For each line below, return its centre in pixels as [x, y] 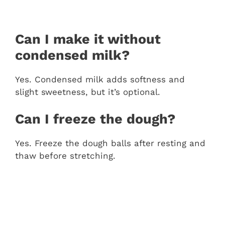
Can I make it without [88, 39]
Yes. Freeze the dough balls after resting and [110, 143]
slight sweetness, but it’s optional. [88, 92]
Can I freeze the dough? [95, 119]
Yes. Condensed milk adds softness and [100, 79]
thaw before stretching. [65, 156]
